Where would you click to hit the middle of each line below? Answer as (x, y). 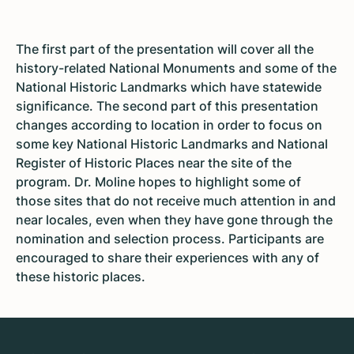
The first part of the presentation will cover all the (165, 49)
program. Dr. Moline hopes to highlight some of (158, 182)
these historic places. (81, 277)
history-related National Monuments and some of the (176, 68)
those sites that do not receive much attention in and (176, 201)
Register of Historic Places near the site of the (154, 163)
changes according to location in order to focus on (169, 125)
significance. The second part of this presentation (167, 106)
